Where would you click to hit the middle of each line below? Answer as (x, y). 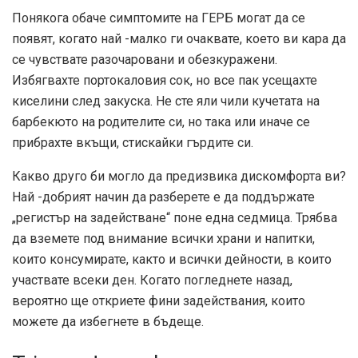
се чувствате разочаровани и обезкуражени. (145, 59)
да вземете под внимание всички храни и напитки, (163, 238)
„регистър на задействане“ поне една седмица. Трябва (175, 217)
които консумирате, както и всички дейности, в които (172, 259)
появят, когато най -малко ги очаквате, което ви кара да (179, 38)
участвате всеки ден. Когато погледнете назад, (152, 280)
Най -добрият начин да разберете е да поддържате (163, 197)
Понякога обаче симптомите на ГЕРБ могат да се (159, 18)
